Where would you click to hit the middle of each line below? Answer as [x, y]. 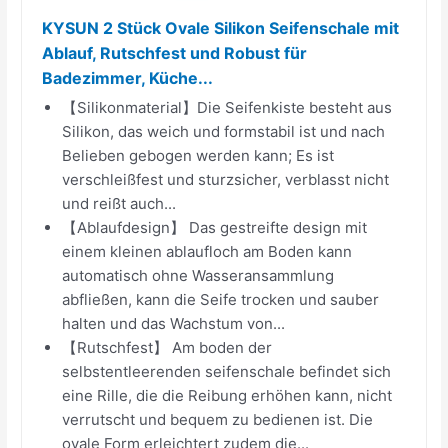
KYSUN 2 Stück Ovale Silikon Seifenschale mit [221, 27]
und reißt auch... [119, 203]
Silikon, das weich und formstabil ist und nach [224, 131]
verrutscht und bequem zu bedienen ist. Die [218, 419]
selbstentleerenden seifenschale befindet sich [227, 371]
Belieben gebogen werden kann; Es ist [198, 155]
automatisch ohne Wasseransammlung [198, 275]
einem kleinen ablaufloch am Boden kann [207, 251]
